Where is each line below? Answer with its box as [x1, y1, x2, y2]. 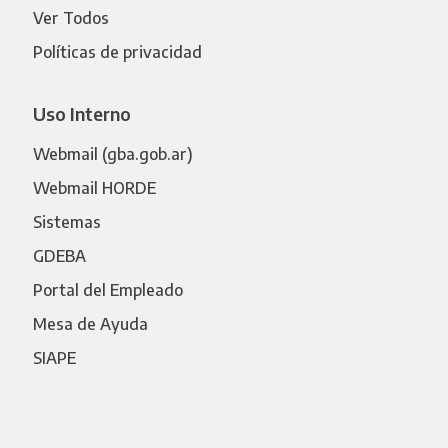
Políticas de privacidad [32, 41, 202, 62]
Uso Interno [32, 101, 131, 125]
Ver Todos [32, 7, 109, 28]
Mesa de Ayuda [32, 313, 148, 334]
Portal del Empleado [32, 279, 183, 300]
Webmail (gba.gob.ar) [32, 143, 193, 164]
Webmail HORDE [32, 177, 156, 198]
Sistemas [32, 211, 101, 232]
